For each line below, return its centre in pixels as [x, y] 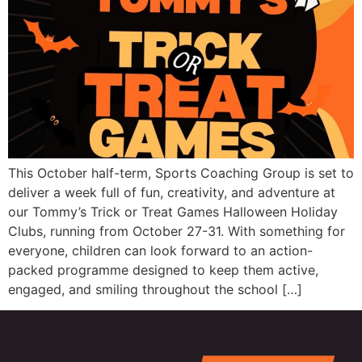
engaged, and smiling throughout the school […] [155, 289]
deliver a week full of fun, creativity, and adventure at [172, 192]
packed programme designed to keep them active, [163, 269]
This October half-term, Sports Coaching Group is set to [181, 173]
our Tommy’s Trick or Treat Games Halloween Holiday [173, 211]
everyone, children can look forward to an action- [160, 250]
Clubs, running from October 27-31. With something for [177, 231]
